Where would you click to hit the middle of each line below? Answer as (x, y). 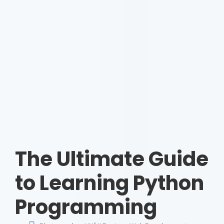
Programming (86, 207)
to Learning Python (109, 183)
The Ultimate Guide (112, 159)
